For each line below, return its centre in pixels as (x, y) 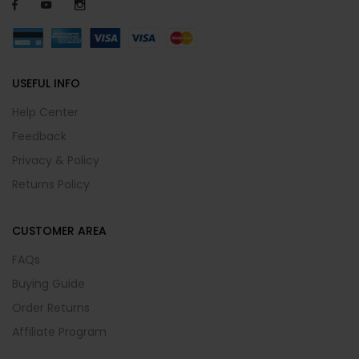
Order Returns (51, 307)
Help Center (45, 112)
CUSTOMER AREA (59, 230)
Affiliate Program (59, 331)
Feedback (39, 136)
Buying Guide (48, 283)
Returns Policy (51, 184)
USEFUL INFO (46, 83)
